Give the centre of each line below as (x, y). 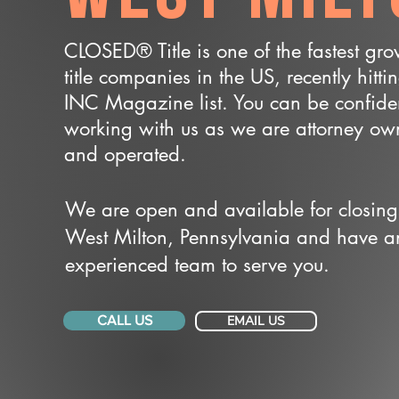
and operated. (125, 154)
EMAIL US (256, 321)
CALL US (124, 320)
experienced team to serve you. (197, 265)
